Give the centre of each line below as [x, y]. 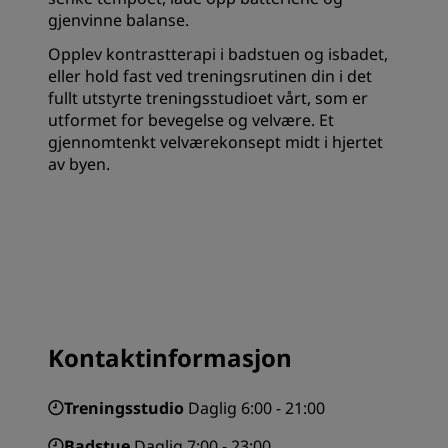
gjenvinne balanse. [120, 20]
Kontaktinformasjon [170, 357]
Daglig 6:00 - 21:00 [256, 408]
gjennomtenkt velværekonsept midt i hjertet [215, 142]
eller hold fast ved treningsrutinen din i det [210, 76]
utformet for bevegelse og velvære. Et [191, 120]
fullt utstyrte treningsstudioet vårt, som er [208, 98]
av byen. [79, 164]
